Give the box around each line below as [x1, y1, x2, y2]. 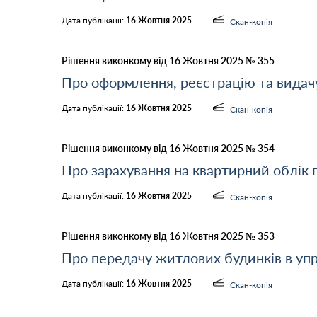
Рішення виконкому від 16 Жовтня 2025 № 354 [62, 142, 275, 154]
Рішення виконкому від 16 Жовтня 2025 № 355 [62, 54, 275, 67]
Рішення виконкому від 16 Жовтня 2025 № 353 [62, 230, 275, 242]
